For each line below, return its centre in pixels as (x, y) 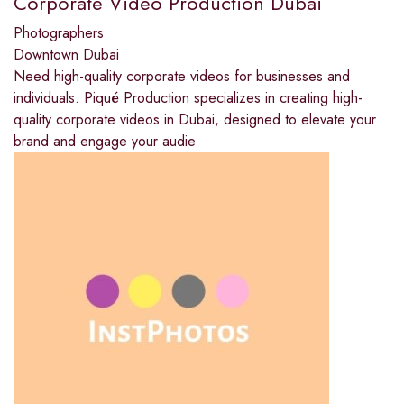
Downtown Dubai (66, 54)
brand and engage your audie (105, 141)
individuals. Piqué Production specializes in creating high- (188, 97)
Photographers (59, 32)
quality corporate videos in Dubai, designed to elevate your (195, 119)
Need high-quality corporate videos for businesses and (182, 76)
